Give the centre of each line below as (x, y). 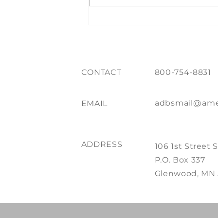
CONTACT (101, 73)
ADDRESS (102, 145)
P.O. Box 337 (180, 160)
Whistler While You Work (155, 17)
